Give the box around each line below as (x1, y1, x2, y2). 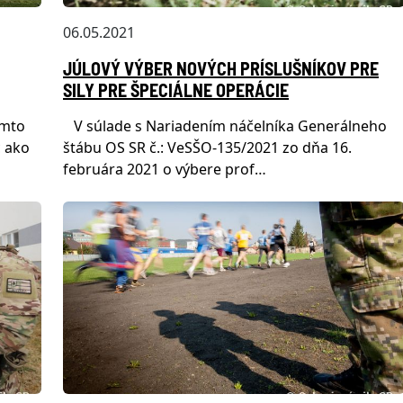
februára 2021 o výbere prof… (63, 158, 266, 179)
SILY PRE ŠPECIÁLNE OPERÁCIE (63, 78, 289, 101)
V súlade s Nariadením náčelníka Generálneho (63, 115, 387, 136)
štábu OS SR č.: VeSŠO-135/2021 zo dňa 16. (63, 137, 352, 157)
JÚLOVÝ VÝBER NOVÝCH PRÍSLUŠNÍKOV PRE (63, 57, 379, 79)
